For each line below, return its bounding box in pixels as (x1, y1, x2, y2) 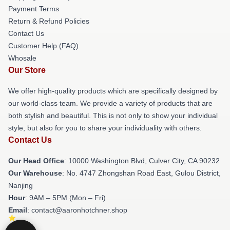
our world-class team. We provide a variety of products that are (8, 99, 213, 107)
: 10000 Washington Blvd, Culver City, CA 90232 (64, 157, 220, 165)
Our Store (8, 66, 46, 74)
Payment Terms (8, 5, 59, 13)
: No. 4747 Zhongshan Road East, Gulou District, (62, 169, 221, 177)
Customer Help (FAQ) (8, 42, 79, 50)
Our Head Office (8, 157, 64, 165)
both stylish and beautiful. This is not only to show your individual (8, 111, 218, 120)
